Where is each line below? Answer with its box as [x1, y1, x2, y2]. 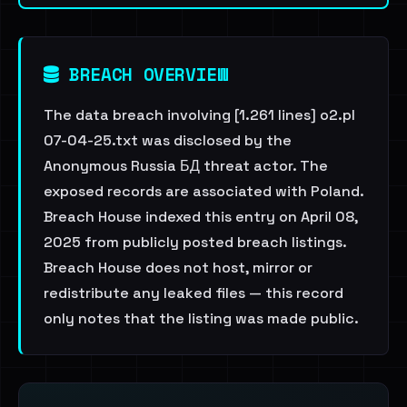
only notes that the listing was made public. [44, 309, 359, 328]
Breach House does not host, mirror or [44, 258, 313, 277]
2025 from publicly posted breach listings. [44, 233, 346, 252]
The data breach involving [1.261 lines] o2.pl [44, 105, 355, 124]
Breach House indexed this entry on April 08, [44, 207, 358, 226]
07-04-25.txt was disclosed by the [44, 131, 292, 150]
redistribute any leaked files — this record [44, 283, 343, 303]
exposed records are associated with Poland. [44, 182, 363, 201]
